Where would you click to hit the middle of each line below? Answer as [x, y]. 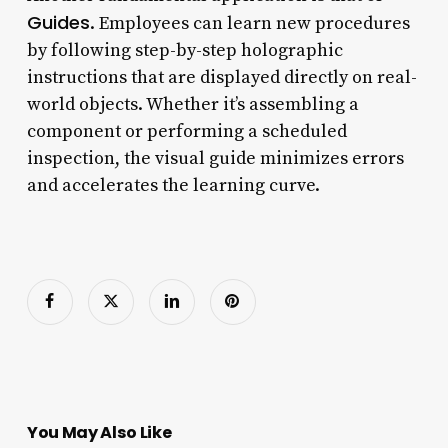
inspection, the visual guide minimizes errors [215, 158]
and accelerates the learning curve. [173, 185]
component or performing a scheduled [186, 131]
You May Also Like [99, 432]
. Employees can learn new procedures [249, 23]
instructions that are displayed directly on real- [221, 77]
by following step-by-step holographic [184, 50]
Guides [58, 22]
